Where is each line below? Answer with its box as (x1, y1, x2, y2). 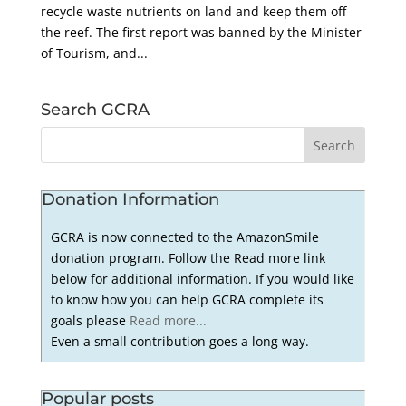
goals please (51, 312, 130, 330)
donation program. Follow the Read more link (51, 249, 326, 267)
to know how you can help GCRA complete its (51, 291, 324, 309)
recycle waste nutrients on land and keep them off (40, 3, 346, 21)
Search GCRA (40, 100, 150, 121)
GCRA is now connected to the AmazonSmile (51, 228, 320, 246)
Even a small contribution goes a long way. (51, 333, 310, 351)
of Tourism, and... (40, 44, 148, 63)
